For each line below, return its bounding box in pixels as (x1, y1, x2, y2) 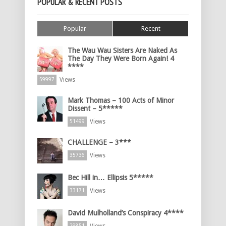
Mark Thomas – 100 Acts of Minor (68, 96, 174, 105)
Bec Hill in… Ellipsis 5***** (68, 174, 153, 182)
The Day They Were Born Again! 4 (68, 54, 174, 63)
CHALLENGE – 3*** (68, 138, 131, 147)
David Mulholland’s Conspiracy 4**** (68, 209, 184, 217)
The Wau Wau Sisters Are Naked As (68, 46, 177, 55)
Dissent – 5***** (68, 104, 123, 113)
